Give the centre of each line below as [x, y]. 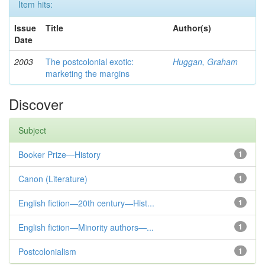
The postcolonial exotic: [90, 62]
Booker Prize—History [59, 154]
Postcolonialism [47, 251]
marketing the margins [88, 73]
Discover [36, 104]
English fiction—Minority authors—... [86, 227]
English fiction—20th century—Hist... [86, 203]
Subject [32, 130]
